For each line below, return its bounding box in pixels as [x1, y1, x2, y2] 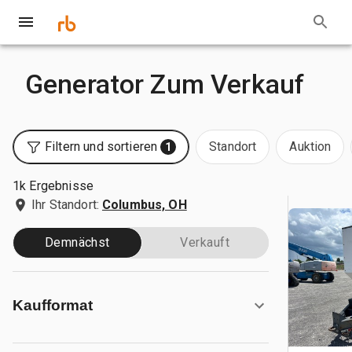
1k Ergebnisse [13, 178, 93, 193]
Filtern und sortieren [45, 139, 158, 154]
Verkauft [180, 235, 230, 250]
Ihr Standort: [31, 197, 99, 212]
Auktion [289, 139, 332, 154]
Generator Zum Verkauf [25, 68, 305, 100]
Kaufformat [13, 297, 93, 313]
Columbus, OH [101, 197, 187, 212]
